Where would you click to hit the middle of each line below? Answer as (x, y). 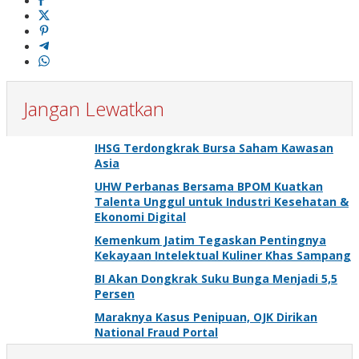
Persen (115, 293)
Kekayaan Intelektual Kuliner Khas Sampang (223, 255)
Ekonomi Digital (140, 216)
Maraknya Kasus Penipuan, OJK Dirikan (206, 317)
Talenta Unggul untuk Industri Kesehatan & (222, 201)
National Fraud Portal (156, 332)
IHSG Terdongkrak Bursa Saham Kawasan (214, 147)
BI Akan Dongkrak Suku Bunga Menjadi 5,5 (216, 278)
